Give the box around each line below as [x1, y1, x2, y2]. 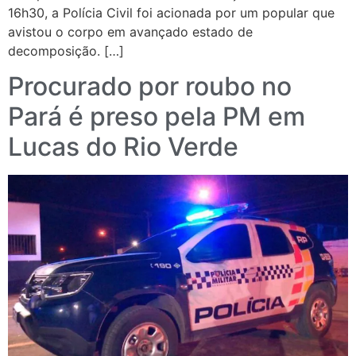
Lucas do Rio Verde [8, 131, 238, 163]
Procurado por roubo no [8, 71, 292, 103]
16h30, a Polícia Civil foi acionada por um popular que [8, 5, 335, 21]
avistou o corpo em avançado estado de [8, 24, 253, 41]
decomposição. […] [8, 43, 124, 60]
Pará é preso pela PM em [8, 101, 305, 133]
